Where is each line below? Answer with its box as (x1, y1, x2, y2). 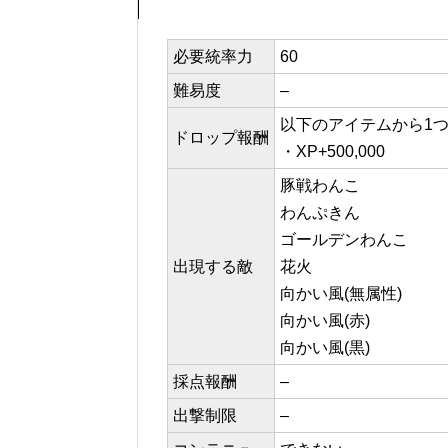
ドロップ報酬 (173, 129, 269, 147)
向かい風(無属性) (280, 285, 402, 303)
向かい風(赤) (280, 312, 370, 330)
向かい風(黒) (280, 339, 370, 357)
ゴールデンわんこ (280, 231, 408, 249)
